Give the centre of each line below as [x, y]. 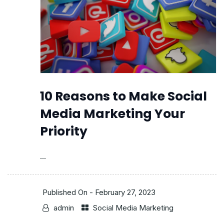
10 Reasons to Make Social [123, 96]
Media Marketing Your [112, 114]
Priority [64, 131]
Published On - [69, 192]
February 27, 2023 [125, 192]
